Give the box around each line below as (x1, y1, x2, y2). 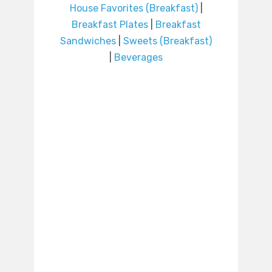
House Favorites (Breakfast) (69, 2, 198, 15)
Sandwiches (60, 35, 116, 47)
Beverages (114, 52, 163, 64)
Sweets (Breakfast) (123, 35, 212, 47)
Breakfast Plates (71, 19, 148, 31)
